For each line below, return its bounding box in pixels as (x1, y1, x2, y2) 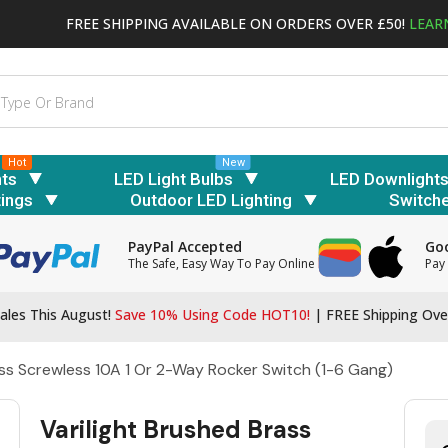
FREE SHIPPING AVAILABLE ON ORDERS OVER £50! (66, 13, 409, 33)
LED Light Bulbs (114, 168, 233, 189)
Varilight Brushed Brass (40, 414, 312, 446)
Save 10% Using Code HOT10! (111, 305, 314, 325)
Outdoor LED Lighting (129, 190, 292, 211)
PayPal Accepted (128, 237, 243, 257)
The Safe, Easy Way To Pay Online (128, 255, 316, 273)
